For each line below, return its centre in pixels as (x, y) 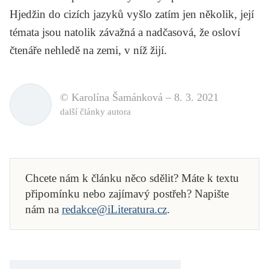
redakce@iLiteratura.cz (114, 209)
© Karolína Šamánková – (117, 98)
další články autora (95, 112)
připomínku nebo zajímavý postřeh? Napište (127, 193)
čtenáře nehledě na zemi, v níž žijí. (88, 50)
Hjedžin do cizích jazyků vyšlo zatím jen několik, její (132, 14)
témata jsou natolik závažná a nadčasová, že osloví (125, 32)
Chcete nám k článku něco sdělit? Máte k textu (132, 178)
